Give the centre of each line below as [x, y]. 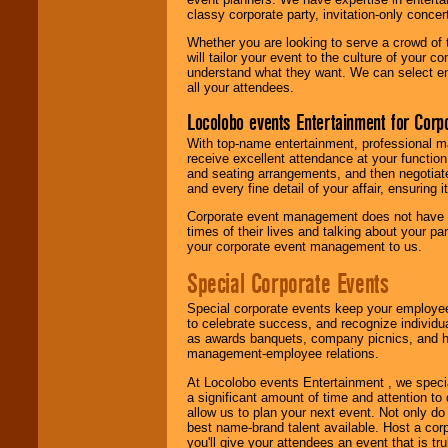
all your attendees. [240, 88]
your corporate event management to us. [304, 247]
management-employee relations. [283, 354]
